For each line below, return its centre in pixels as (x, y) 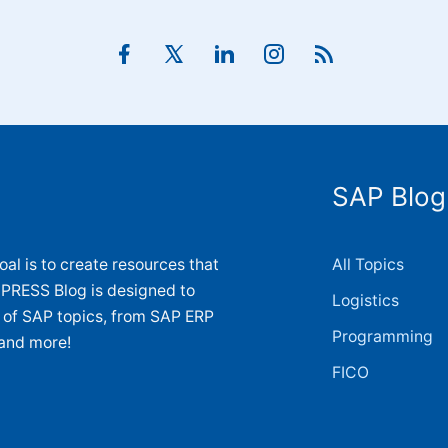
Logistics (366, 300)
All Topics (368, 264)
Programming (383, 336)
